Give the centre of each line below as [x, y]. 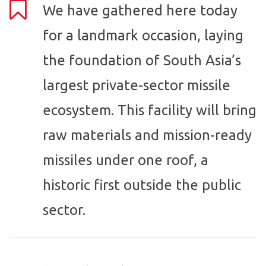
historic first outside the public [142, 185]
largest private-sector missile [137, 85]
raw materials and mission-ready [147, 135]
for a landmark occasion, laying [143, 36]
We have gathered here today [140, 11]
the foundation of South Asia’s [142, 61]
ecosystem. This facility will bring [150, 110]
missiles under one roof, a [126, 160]
